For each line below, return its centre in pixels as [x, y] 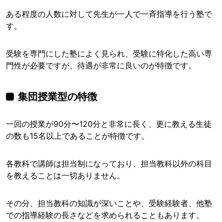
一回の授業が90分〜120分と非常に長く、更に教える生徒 [109, 124]
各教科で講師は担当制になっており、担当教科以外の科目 [109, 164]
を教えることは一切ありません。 [65, 176]
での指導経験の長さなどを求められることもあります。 [105, 215]
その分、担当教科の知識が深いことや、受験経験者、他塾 [109, 203]
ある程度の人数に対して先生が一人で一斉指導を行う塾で [109, 14]
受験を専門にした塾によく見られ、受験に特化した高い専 [109, 54]
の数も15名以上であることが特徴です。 [78, 136]
